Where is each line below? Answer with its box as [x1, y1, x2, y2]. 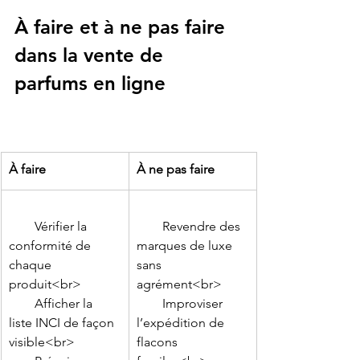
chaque [9, 257, 55, 273]
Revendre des [137, 219, 162, 235]
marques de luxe [137, 238, 235, 254]
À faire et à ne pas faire [14, 15, 231, 39]
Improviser [137, 296, 162, 312]
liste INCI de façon [9, 315, 117, 331]
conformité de [9, 238, 94, 254]
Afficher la [9, 296, 35, 312]
